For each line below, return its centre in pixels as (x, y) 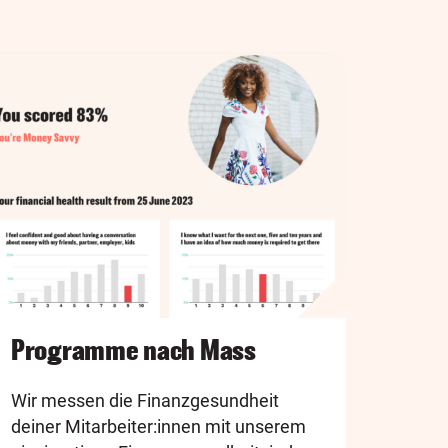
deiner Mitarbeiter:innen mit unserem (158, 427)
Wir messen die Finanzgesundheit (145, 401)
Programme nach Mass (133, 350)
